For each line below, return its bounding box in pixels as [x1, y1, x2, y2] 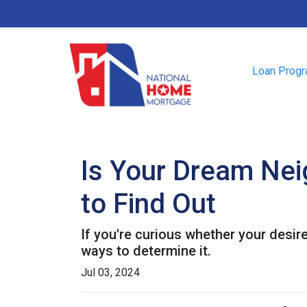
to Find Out [81, 188, 216, 220]
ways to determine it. [81, 243, 211, 259]
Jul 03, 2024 [81, 266, 140, 279]
